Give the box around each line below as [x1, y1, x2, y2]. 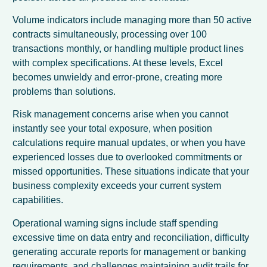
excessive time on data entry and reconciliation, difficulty [13, 232, 250, 243]
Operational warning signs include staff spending [13, 218, 219, 228]
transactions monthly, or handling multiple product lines [13, 44, 244, 54]
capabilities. [13, 195, 64, 206]
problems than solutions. [13, 86, 116, 97]
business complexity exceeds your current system [13, 181, 222, 191]
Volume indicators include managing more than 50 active [13, 15, 252, 26]
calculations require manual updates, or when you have [13, 138, 246, 148]
